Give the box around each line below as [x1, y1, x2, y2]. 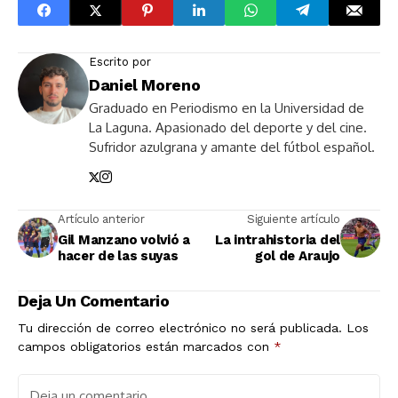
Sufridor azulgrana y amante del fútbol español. [89, 139, 375, 156]
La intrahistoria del [215, 232, 340, 249]
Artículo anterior [58, 212, 145, 227]
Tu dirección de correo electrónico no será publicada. [18, 321, 342, 336]
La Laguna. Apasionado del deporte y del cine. [89, 119, 367, 137]
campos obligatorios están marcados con [18, 339, 274, 354]
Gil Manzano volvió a [58, 232, 190, 249]
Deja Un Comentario [18, 291, 170, 311]
